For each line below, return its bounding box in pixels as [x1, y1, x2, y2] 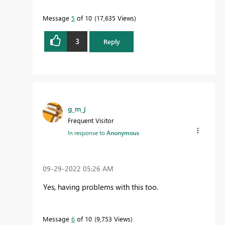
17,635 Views [96, 13, 134, 22]
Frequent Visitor [68, 116, 114, 125]
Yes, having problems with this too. [43, 181, 158, 192]
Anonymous [106, 128, 139, 137]
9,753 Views [96, 214, 131, 223]
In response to [68, 128, 106, 137]
